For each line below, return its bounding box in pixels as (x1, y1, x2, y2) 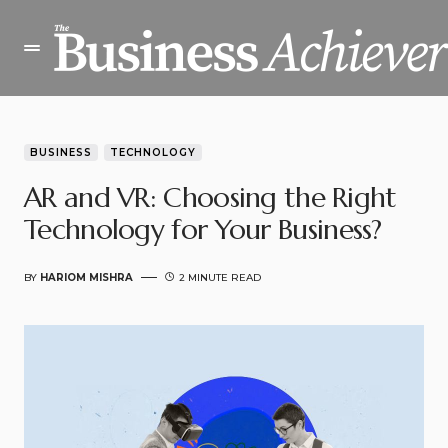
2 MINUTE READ (179, 271, 261, 284)
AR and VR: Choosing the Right (24, 180, 397, 215)
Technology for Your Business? (24, 212, 382, 247)
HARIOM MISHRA (40, 271, 133, 284)
